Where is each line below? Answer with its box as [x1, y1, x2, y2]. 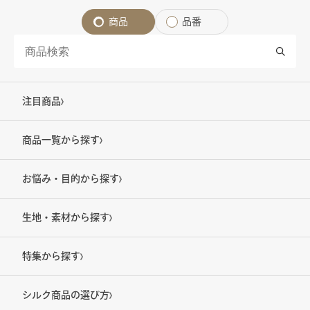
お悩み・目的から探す [22, 173, 119, 185]
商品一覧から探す [22, 134, 100, 146]
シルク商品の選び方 [22, 289, 109, 301]
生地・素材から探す [22, 212, 109, 224]
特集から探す [22, 250, 80, 262]
